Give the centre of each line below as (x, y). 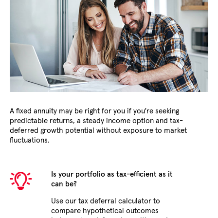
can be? (64, 184)
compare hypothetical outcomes (105, 211)
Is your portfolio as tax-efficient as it (112, 174)
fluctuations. (30, 140)
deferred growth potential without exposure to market (98, 130)
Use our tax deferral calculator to (106, 201)
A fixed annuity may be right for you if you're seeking (94, 111)
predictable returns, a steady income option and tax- (96, 121)
